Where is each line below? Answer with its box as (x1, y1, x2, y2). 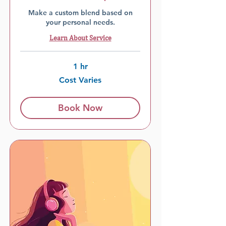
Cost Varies (59, 75, 101, 85)
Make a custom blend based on (28, 8, 133, 17)
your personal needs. (45, 18, 115, 27)
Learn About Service (49, 34, 111, 42)
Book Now (58, 102, 102, 114)
